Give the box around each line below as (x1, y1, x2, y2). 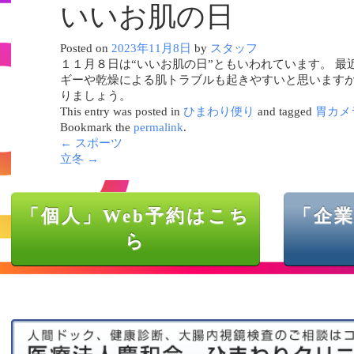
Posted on (59, 42, 108, 55)
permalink (133, 121, 183, 134)
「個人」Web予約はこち (21, 206, 250, 226)
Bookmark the (59, 121, 134, 134)
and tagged (254, 105, 315, 118)
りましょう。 (59, 89, 131, 102)
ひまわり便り (183, 105, 254, 118)
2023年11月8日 (111, 42, 191, 55)
